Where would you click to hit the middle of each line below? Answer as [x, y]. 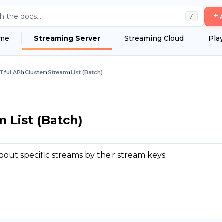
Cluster [35, 72]
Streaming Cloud [154, 38]
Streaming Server [67, 38]
